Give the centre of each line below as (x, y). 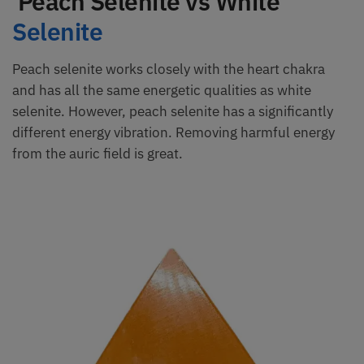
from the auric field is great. (97, 153)
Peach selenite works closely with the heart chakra (169, 69)
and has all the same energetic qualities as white (162, 90)
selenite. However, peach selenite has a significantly (173, 111)
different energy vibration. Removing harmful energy (173, 132)
